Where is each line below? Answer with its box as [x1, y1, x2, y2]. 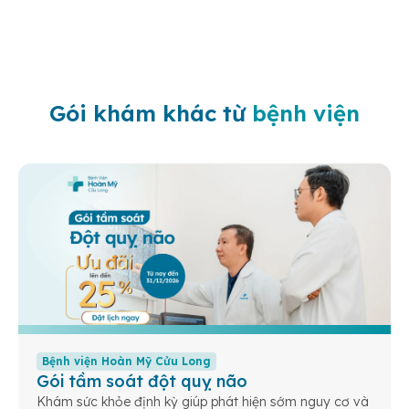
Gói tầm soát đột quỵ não [37, 371, 247, 393]
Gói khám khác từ [49, 100, 252, 128]
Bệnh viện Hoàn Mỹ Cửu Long [42, 354, 211, 369]
